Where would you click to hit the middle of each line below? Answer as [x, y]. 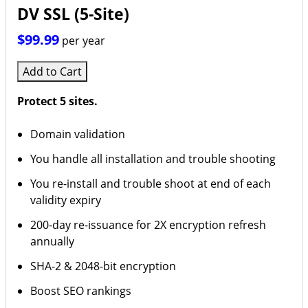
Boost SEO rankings [81, 291]
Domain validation [78, 134]
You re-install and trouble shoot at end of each [151, 184]
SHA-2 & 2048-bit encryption [103, 266]
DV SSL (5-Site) [73, 14]
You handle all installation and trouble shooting [153, 159]
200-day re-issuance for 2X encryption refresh [148, 225]
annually [53, 241]
